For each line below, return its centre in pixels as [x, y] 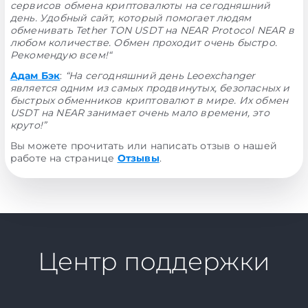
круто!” [28, 125]
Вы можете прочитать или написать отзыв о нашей [143, 146]
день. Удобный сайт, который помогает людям [131, 18]
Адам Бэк [35, 76]
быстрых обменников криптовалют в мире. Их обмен [149, 100]
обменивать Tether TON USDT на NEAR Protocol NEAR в [152, 30]
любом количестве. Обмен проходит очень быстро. [143, 43]
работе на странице [64, 158]
